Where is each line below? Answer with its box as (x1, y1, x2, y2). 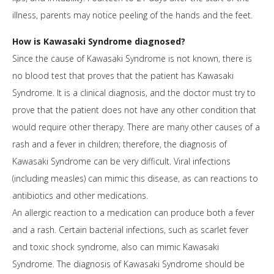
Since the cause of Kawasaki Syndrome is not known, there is (12, 53, 252, 65)
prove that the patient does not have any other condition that (12, 104, 256, 116)
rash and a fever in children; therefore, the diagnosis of (12, 138, 227, 150)
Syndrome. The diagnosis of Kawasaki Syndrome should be (12, 258, 245, 270)
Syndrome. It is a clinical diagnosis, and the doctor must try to (12, 87, 256, 99)
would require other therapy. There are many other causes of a (12, 121, 260, 133)
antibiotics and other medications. (12, 190, 148, 202)
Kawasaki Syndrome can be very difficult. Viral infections (12, 155, 231, 168)
